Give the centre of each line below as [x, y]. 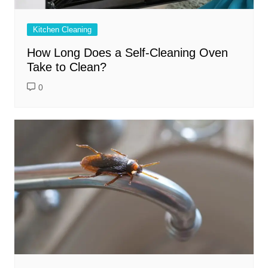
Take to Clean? [66, 67]
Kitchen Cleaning [62, 30]
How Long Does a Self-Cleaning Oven [127, 53]
